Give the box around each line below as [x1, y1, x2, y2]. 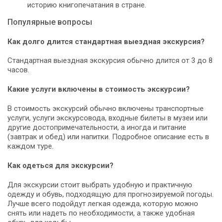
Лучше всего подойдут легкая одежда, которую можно [7, 199, 198, 209]
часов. [7, 65, 29, 75]
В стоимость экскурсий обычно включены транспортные [7, 104, 204, 113]
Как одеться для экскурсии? [7, 161, 113, 170]
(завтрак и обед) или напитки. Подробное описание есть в [7, 132, 209, 142]
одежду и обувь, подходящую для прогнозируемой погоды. [7, 190, 214, 199]
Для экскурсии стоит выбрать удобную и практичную [7, 180, 192, 190]
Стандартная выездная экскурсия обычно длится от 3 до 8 [7, 56, 213, 65]
